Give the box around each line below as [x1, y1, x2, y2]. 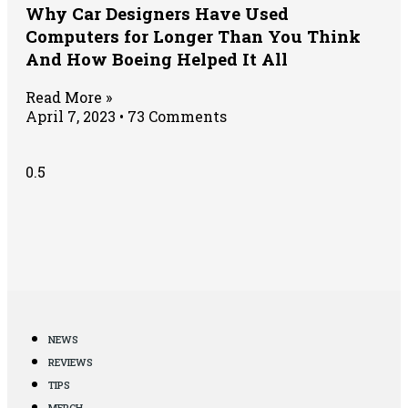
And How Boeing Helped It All [25, 47, 288, 71]
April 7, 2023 [25, 107, 119, 127]
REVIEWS [48, 355, 93, 370]
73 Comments [124, 107, 227, 127]
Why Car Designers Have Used [25, 2, 289, 25]
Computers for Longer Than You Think [25, 25, 361, 48]
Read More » [25, 87, 112, 107]
